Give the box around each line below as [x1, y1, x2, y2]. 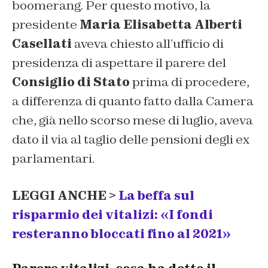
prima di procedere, [130, 74, 249, 90]
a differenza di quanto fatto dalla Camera [12, 93, 254, 109]
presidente [12, 16, 80, 32]
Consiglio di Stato [12, 74, 130, 90]
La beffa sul [118, 187, 194, 203]
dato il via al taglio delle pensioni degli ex [12, 131, 249, 147]
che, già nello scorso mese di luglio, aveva [12, 112, 253, 128]
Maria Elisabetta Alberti [80, 16, 242, 32]
